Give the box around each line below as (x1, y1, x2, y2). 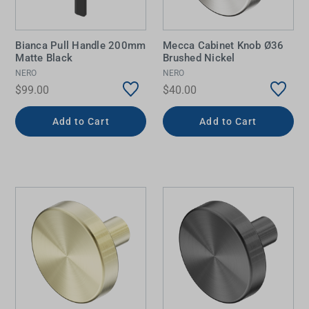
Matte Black (15, 51, 73, 64)
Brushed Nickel (163, 51, 235, 64)
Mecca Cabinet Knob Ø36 (163, 39, 284, 52)
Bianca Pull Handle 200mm (15, 39, 146, 52)
